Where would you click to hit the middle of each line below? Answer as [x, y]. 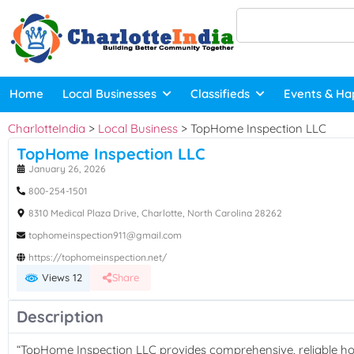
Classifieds [220, 94]
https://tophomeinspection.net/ [98, 257]
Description [60, 317]
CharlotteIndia [47, 128]
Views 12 [60, 277]
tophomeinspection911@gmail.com [105, 235]
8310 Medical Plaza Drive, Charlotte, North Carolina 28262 [155, 213]
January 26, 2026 [67, 168]
